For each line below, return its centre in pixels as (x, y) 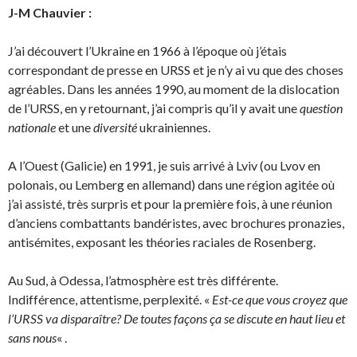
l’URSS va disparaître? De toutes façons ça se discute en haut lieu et (177, 318)
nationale (32, 127)
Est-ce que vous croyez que (280, 299)
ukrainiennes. (174, 127)
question (321, 108)
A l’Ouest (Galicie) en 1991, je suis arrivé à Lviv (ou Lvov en (164, 165)
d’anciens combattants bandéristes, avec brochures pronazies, (176, 223)
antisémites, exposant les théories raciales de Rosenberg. (162, 242)
